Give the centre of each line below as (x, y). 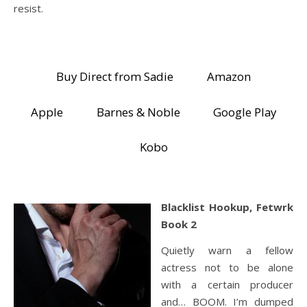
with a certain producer (227, 284)
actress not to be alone (227, 267)
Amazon (229, 77)
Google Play (245, 112)
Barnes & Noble (138, 112)
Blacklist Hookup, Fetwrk (227, 207)
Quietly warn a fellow (227, 250)
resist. (28, 8)
